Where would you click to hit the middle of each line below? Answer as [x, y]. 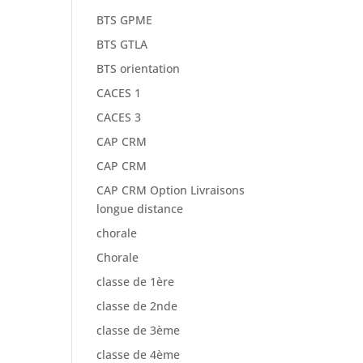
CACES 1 [119, 93]
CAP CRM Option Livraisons [171, 190]
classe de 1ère [136, 282]
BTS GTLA [122, 45]
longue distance [140, 209]
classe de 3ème [139, 331]
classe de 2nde [137, 306]
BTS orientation [139, 69]
